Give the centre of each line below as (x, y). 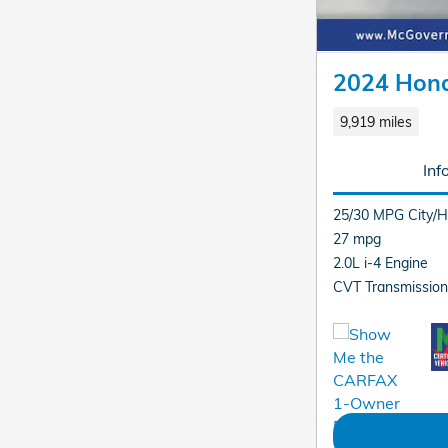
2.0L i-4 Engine (380, 263)
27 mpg (357, 239)
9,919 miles (375, 121)
